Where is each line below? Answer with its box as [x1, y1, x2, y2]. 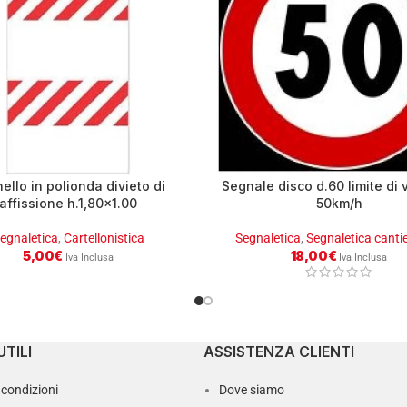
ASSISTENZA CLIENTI [203, 342, 354, 361]
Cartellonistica [63, 230, 144, 245]
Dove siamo [219, 382, 284, 397]
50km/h [315, 194, 362, 211]
